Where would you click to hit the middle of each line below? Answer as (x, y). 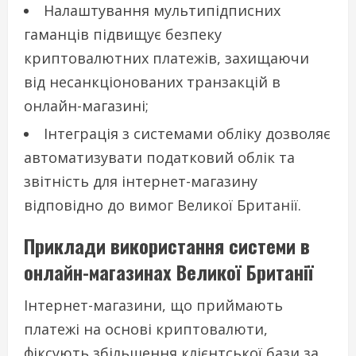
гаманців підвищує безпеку (123, 35)
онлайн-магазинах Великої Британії (168, 272)
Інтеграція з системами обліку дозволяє (187, 134)
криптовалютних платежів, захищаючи (166, 58)
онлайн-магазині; (86, 106)
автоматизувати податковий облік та (159, 158)
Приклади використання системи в (167, 246)
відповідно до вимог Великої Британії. (163, 205)
